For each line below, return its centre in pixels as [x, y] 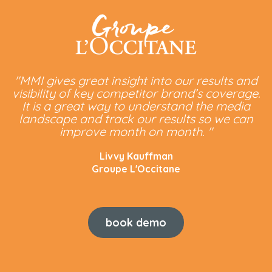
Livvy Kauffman [136, 156]
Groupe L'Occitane [136, 169]
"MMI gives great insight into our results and [136, 81]
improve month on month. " [136, 132]
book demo [136, 223]
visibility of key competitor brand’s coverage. [136, 93]
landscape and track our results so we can [136, 119]
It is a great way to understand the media [136, 106]
